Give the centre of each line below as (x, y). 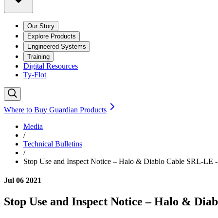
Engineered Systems (57, 46)
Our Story (41, 26)
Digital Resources (51, 66)
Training (38, 56)
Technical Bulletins (53, 144)
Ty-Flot (35, 74)
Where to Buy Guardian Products (55, 109)
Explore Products (52, 36)
